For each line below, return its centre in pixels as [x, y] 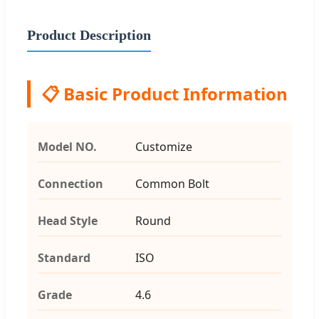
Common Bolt [172, 183]
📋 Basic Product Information [164, 93]
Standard [64, 257]
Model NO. [67, 146]
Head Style [68, 220]
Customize [163, 146]
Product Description [89, 35]
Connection [70, 183]
